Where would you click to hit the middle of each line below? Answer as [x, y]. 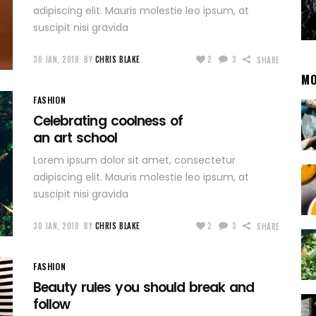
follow [52, 305]
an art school [75, 138]
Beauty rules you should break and [144, 288]
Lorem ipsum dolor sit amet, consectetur [134, 160]
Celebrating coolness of [108, 121]
